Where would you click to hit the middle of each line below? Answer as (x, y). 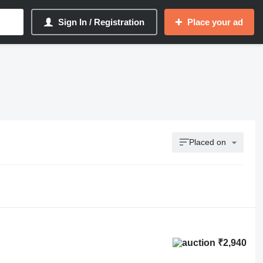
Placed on (208, 142)
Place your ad (215, 22)
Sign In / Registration (101, 22)
